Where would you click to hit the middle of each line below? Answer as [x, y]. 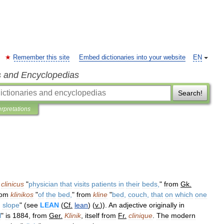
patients [104, 184]
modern [183, 215]
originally [163, 205]
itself [92, 215]
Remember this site [41, 57]
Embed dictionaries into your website [132, 57]
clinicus [12, 184]
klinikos [22, 194]
